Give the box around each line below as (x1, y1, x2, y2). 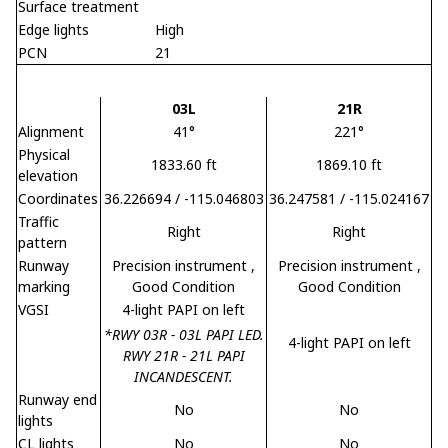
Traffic (18, 211, 59, 231)
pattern (18, 232, 67, 252)
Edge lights (18, 19, 89, 39)
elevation (18, 165, 78, 185)
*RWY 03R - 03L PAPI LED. (103, 324, 264, 344)
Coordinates (18, 188, 98, 208)
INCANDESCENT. (134, 366, 233, 386)
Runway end (18, 389, 97, 409)
